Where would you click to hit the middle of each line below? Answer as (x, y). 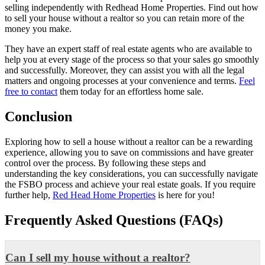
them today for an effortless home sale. (130, 92)
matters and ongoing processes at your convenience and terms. (122, 81)
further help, (29, 195)
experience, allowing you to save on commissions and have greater (129, 152)
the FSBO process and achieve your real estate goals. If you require (130, 184)
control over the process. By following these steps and (105, 163)
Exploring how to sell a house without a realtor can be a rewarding (129, 141)
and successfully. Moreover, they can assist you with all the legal (125, 70)
